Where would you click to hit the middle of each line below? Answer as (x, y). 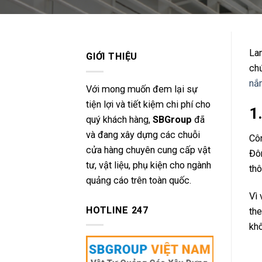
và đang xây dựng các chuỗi (143, 135)
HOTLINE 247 (117, 210)
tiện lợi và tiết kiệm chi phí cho (148, 105)
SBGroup (172, 120)
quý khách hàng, (119, 120)
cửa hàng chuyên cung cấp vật (148, 150)
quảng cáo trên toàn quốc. (139, 181)
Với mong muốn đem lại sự (142, 89)
